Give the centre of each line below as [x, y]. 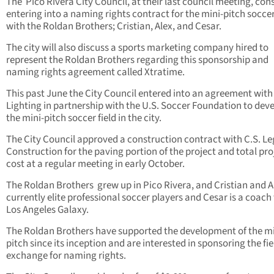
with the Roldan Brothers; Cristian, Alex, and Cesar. [114, 27]
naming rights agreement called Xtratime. [95, 72]
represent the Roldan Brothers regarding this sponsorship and [137, 60]
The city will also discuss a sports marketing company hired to [137, 48]
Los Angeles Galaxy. [47, 210]
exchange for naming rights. [66, 256]
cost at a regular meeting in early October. [95, 164]
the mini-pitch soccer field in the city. [84, 118]
